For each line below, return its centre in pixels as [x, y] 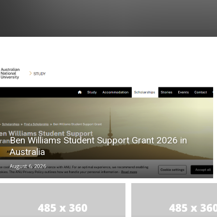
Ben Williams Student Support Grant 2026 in [98, 140]
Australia [27, 152]
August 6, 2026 [28, 166]
